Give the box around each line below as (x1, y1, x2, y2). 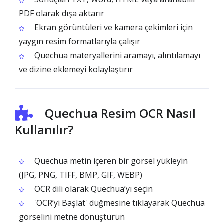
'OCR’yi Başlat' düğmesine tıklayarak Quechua (32, 197, 205, 208)
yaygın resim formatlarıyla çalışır (19, 36, 140, 47)
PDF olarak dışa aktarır (19, 8, 104, 19)
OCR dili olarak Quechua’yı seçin (32, 183, 153, 194)
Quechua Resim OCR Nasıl (45, 105, 196, 121)
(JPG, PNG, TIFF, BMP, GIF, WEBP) (19, 169, 142, 180)
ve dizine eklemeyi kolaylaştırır (19, 64, 133, 75)
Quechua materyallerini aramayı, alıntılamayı (32, 50, 200, 61)
